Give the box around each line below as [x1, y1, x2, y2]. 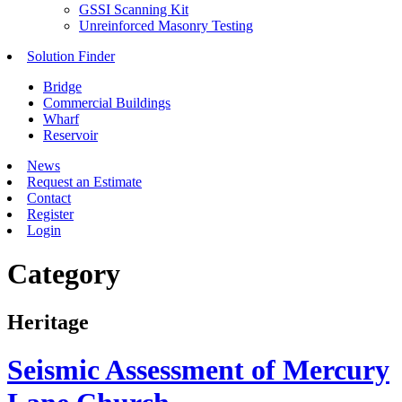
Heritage [7, 310, 89, 334]
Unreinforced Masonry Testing [79, 18, 253, 33]
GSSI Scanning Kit [79, 2, 188, 17]
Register [27, 206, 74, 222]
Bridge [43, 79, 82, 94]
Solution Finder [27, 48, 115, 64]
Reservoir [43, 127, 98, 143]
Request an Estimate [27, 174, 142, 189]
